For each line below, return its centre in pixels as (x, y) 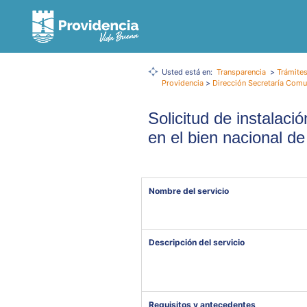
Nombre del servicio (189, 191)
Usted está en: (188, 72)
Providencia (183, 83)
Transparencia (241, 72)
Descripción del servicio (197, 242)
